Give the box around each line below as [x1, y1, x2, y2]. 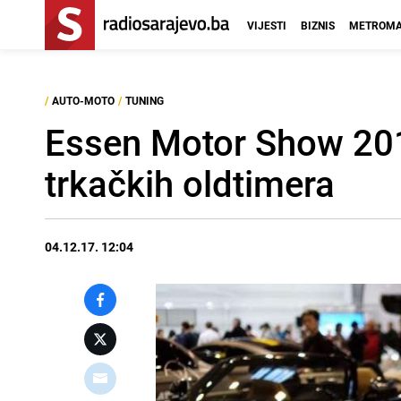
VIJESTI [247, 18, 286, 32]
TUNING [125, 93, 164, 107]
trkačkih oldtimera [45, 159, 335, 208]
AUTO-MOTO [52, 93, 115, 107]
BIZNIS [301, 18, 335, 32]
